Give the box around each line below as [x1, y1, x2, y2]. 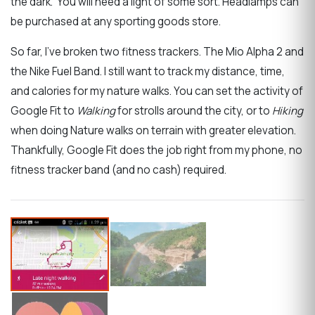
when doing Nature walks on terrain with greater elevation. [11, 123, 296, 139]
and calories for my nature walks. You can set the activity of [11, 84, 303, 99]
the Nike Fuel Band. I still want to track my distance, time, [11, 64, 285, 79]
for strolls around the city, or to [115, 103, 272, 119]
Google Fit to [11, 103, 77, 119]
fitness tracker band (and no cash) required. [11, 162, 231, 178]
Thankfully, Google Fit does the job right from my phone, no [11, 143, 302, 158]
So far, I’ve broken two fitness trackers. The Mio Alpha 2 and [11, 44, 304, 60]
